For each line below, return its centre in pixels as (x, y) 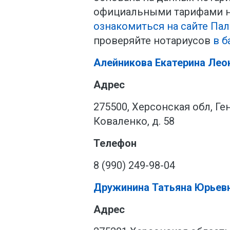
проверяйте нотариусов (153, 41)
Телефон (115, 143)
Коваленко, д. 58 (134, 121)
